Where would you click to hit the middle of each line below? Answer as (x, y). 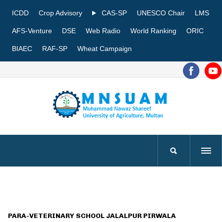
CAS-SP (113, 13)
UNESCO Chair (161, 13)
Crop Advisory (60, 13)
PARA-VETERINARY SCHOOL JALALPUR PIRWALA (92, 216)
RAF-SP (55, 49)
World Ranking (153, 31)
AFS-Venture (32, 31)
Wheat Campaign (105, 49)
